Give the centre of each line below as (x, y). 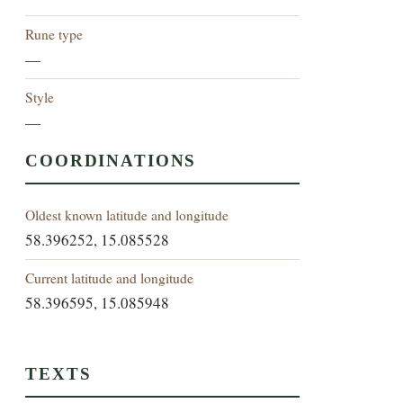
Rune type (54, 34)
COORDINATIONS (111, 161)
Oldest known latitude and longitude (127, 215)
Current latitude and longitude (110, 278)
